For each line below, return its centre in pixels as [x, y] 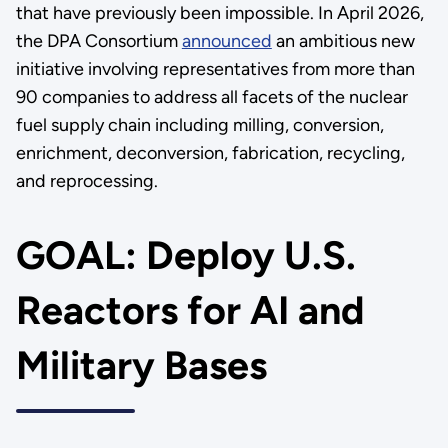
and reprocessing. [86, 181]
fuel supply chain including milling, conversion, [199, 125]
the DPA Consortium [98, 41]
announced [226, 41]
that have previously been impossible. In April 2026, [219, 13]
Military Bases [141, 366]
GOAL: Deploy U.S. [185, 256]
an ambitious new [343, 41]
